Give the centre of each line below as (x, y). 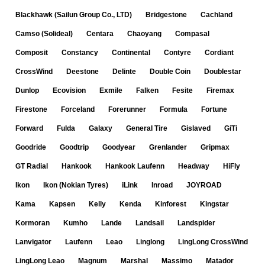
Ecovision (69, 91)
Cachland (216, 15)
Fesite (182, 91)
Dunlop (27, 91)
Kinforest (171, 204)
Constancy (80, 53)
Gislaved (196, 128)
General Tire (147, 128)
